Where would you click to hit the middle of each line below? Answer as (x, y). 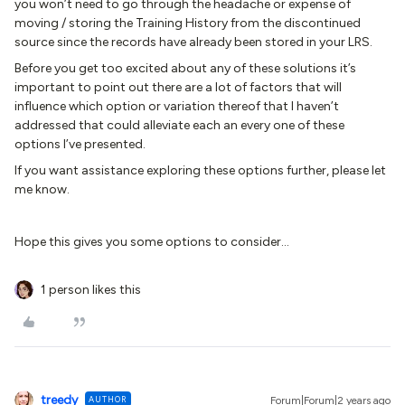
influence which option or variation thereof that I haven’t (177, 106)
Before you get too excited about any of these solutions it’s (185, 68)
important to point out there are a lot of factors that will (178, 87)
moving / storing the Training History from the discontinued (188, 23)
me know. (42, 189)
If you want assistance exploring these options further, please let (200, 170)
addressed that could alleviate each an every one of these (179, 125)
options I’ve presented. (80, 144)
